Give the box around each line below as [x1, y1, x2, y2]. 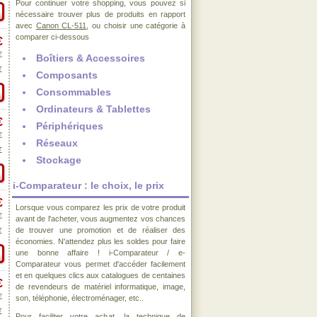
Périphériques [36, 120, 103, 132]
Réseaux [36, 137, 78, 149]
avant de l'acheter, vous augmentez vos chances [16, 214, 185, 223]
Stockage [36, 154, 81, 166]
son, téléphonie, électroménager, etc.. [16, 294, 144, 302]
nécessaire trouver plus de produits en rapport [16, 10, 185, 18]
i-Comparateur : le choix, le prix [13, 180, 164, 191]
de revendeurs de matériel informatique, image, [16, 282, 185, 291]
